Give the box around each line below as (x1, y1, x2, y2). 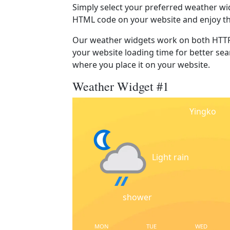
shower (123, 191, 152, 203)
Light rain (151, 151, 189, 163)
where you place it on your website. (72, 59, 210, 70)
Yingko (189, 106, 216, 117)
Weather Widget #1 (72, 78, 169, 94)
